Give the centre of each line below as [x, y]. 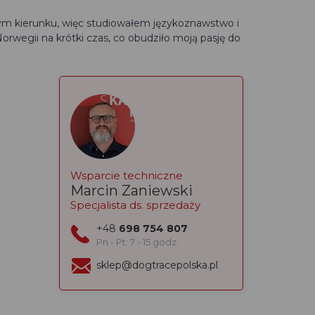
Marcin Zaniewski [131, 191]
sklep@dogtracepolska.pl [157, 265]
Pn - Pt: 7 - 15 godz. [137, 242]
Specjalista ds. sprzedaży [135, 205]
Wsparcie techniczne [126, 175]
